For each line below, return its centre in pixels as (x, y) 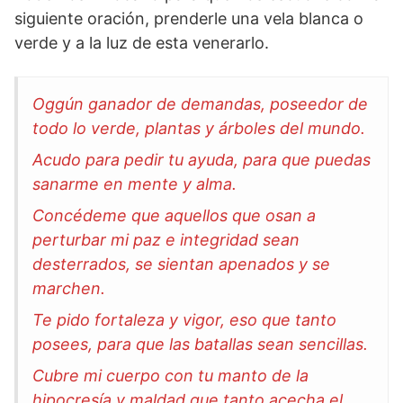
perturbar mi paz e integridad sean (166, 239)
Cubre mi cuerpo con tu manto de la (170, 375)
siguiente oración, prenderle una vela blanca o (189, 18)
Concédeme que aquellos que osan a (174, 215)
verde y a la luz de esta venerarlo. (142, 42)
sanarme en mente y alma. (134, 184)
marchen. (69, 288)
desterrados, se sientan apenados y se (181, 264)
